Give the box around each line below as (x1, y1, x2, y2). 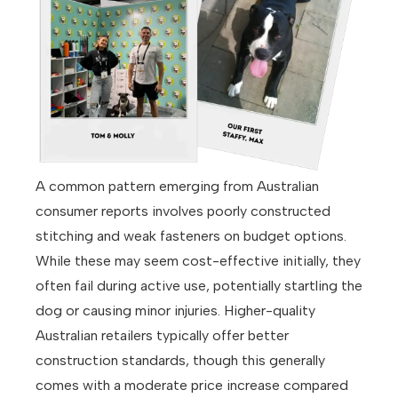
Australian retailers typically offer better (36, 327, 289, 345)
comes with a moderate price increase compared (36, 377, 348, 394)
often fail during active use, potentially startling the (36, 277, 362, 295)
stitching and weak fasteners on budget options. (36, 227, 346, 245)
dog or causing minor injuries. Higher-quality (36, 302, 315, 320)
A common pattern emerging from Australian (36, 178, 319, 195)
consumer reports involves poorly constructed (36, 203, 330, 220)
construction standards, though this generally (36, 352, 325, 370)
